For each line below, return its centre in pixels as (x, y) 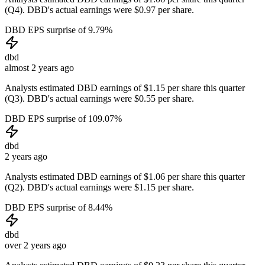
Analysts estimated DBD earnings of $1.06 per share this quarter (125, 176)
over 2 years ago (35, 245)
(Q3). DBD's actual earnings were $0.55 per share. (99, 98)
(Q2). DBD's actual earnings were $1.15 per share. (99, 187)
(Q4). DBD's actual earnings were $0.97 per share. (99, 9)
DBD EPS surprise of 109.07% (63, 118)
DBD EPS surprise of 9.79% (59, 30)
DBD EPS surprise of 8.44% (59, 207)
